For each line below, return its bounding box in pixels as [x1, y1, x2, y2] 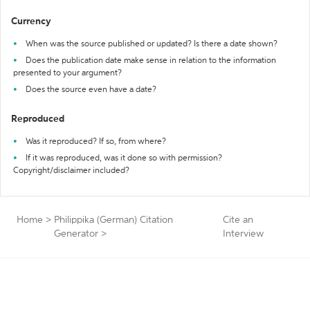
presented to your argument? [13, 69, 122, 77]
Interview [223, 229, 264, 239]
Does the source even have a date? [26, 86, 156, 94]
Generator [54, 229, 98, 239]
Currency [11, 17, 51, 26]
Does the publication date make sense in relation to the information [26, 57, 276, 65]
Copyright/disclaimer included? [13, 167, 129, 175]
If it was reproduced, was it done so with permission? [26, 154, 222, 163]
